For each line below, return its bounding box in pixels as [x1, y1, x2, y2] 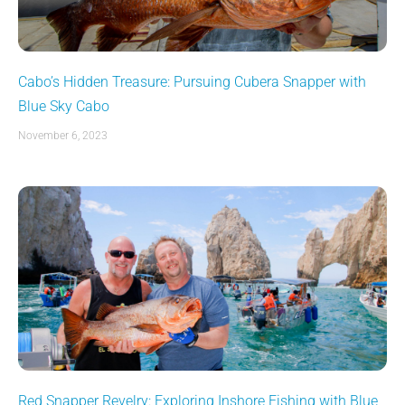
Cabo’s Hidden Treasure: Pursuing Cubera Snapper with [18, 73, 366, 90]
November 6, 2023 [18, 129, 108, 142]
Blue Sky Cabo [18, 98, 109, 115]
